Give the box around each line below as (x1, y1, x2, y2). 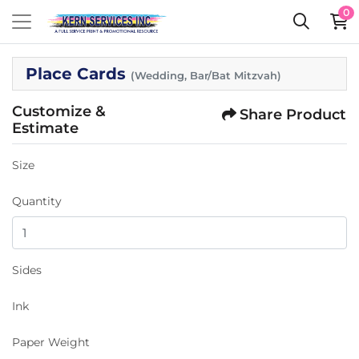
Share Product (240, 106, 346, 123)
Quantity (12, 194, 62, 208)
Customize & (12, 103, 106, 120)
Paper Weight (12, 334, 90, 349)
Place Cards (26, 64, 131, 83)
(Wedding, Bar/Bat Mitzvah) (131, 70, 281, 82)
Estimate (12, 119, 79, 137)
